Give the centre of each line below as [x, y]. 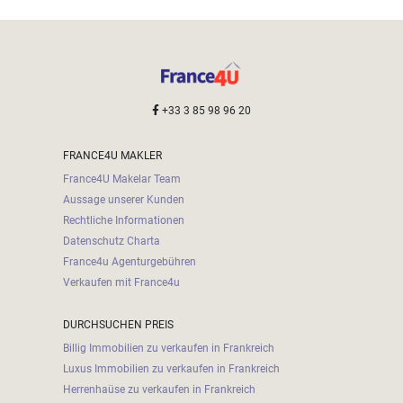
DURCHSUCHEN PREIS [119, 324]
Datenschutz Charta [112, 241]
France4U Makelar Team [122, 179]
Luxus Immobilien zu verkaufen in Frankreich [172, 368]
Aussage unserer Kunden [124, 199]
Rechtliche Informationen [124, 220]
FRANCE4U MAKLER [113, 155]
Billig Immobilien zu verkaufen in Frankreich [169, 348]
